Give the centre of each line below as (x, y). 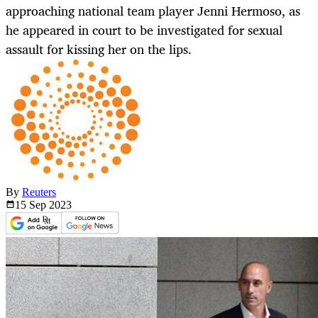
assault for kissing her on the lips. (99, 49)
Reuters (39, 192)
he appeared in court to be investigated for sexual (144, 30)
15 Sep (32, 205)
